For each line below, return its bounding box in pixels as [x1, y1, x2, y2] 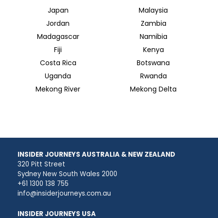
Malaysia [139, 5, 168, 16]
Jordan [46, 18, 70, 29]
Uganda [45, 71, 71, 81]
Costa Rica [39, 58, 76, 68]
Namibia [139, 32, 167, 42]
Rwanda [140, 71, 167, 81]
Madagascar [36, 32, 79, 42]
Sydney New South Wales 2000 [18, 169, 118, 179]
